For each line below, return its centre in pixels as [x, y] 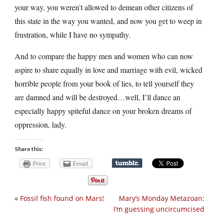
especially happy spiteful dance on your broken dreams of [103, 110]
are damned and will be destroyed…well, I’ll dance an [98, 97]
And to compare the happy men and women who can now [104, 56]
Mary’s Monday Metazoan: [162, 198]
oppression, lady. [41, 124]
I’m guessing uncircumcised [159, 209]
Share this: [29, 149]
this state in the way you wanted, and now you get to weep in [108, 21]
